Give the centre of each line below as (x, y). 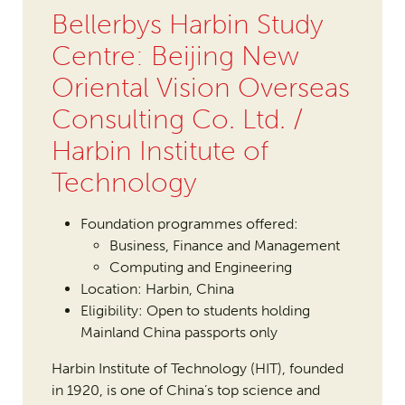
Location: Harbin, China (157, 289)
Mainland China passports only (180, 333)
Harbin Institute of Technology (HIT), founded (197, 369)
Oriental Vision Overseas (200, 88)
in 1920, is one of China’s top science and (185, 391)
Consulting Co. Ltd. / (177, 120)
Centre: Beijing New (175, 57)
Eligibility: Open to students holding (195, 311)
